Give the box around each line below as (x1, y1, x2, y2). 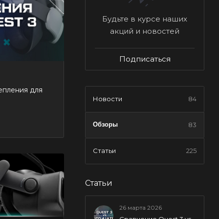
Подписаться (119, 54, 171, 64)
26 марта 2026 (119, 203, 162, 211)
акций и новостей (110, 26, 179, 36)
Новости (93, 94, 122, 103)
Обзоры (93, 120, 118, 128)
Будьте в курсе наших (102, 14, 187, 23)
